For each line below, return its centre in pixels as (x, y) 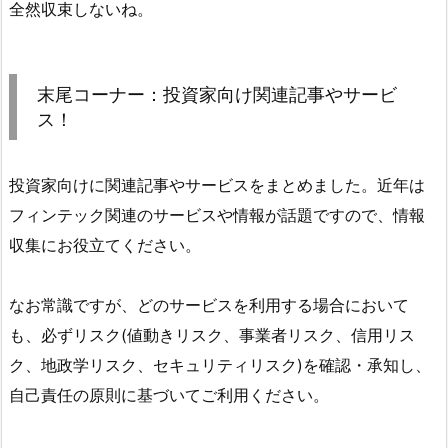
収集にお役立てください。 (105, 244)
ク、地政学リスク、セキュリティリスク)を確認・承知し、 (220, 364)
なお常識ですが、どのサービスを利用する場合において (209, 304)
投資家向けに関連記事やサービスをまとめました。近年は (217, 184)
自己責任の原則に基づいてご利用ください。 (169, 394)
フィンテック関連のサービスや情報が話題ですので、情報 (217, 214)
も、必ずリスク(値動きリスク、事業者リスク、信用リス (212, 334)
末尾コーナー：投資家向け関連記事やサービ (217, 94)
